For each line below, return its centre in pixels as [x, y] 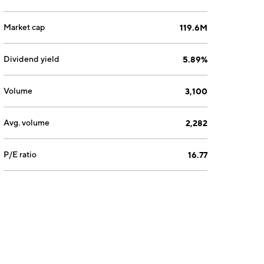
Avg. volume [27, 123]
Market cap [24, 27]
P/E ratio [20, 154]
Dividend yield [32, 59]
